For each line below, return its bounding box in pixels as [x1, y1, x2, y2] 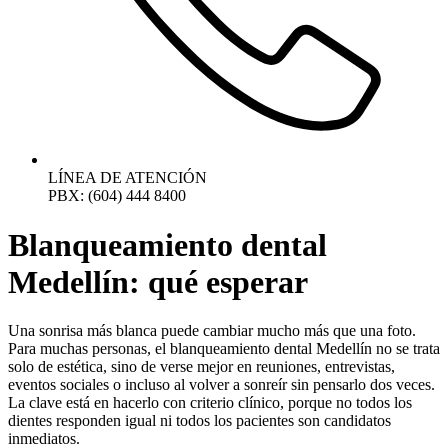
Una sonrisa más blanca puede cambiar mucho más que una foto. [8, 322, 416, 340]
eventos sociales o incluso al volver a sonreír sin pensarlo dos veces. [8, 376, 435, 394]
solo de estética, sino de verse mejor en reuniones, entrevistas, [8, 358, 395, 376]
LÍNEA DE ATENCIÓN [48, 169, 207, 187]
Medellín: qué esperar [8, 263, 308, 300]
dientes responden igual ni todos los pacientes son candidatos [8, 412, 391, 430]
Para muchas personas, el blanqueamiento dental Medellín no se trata [8, 340, 440, 358]
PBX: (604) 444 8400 [48, 187, 186, 205]
